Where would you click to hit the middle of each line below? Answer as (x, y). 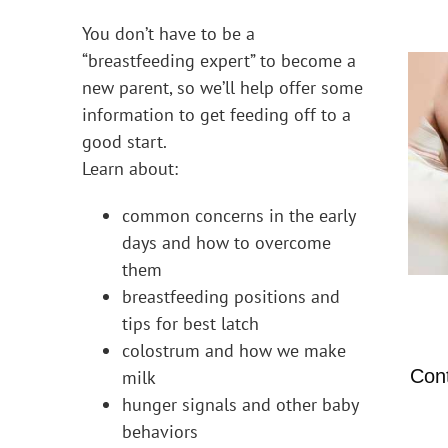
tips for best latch (190, 323)
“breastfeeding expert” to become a (218, 60)
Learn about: (129, 168)
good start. (124, 141)
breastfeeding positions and (230, 296)
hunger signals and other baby (239, 404)
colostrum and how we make (233, 350)
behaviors (159, 431)
